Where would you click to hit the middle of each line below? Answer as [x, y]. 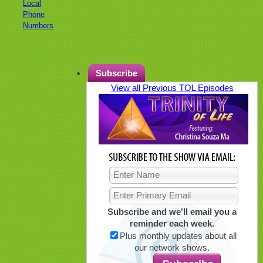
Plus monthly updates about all [178, 235]
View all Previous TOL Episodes [172, 88]
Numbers [38, 26]
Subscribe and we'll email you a [172, 211]
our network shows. [172, 247]
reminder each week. [172, 223]
